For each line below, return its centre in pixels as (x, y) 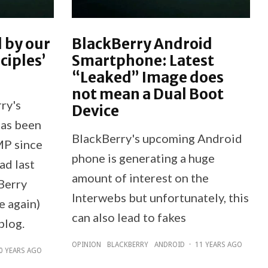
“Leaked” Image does (147, 78)
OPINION (86, 245)
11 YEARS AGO (218, 245)
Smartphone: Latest (143, 61)
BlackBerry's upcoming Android (157, 138)
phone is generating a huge (143, 158)
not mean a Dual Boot (147, 95)
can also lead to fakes (129, 217)
